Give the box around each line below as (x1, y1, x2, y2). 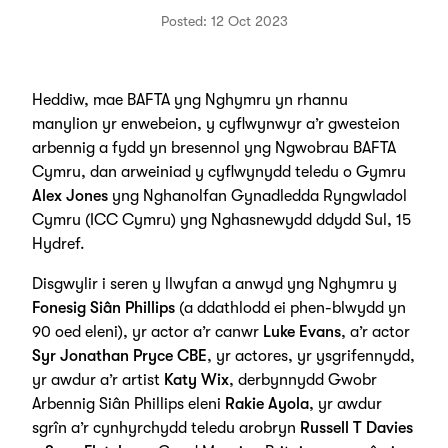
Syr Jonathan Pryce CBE (31, 347, 207, 365)
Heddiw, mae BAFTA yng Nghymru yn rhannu (31, 91, 348, 109)
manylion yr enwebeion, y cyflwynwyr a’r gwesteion (31, 115, 400, 133)
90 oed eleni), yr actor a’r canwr (31, 323, 263, 341)
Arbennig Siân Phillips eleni (31, 395, 225, 413)
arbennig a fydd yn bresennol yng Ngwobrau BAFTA (31, 139, 396, 157)
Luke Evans (262, 323, 341, 341)
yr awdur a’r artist (31, 371, 164, 389)
